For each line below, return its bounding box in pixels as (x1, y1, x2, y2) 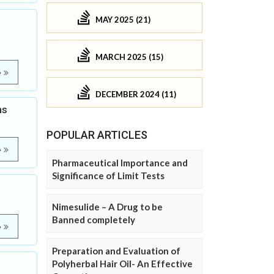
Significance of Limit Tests (52, 170, 165, 182)
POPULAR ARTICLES (46, 128, 147, 142)
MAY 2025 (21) (95, 14, 150, 24)
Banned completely (52, 214, 135, 226)
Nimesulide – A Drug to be (52, 201, 163, 213)
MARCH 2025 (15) (95, 51, 163, 62)
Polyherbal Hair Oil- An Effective (52, 258, 193, 270)
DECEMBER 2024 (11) (95, 89, 176, 99)
